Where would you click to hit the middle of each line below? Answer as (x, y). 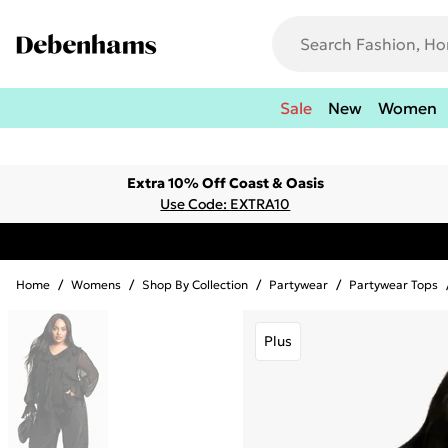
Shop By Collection (195, 284)
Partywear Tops (393, 284)
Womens (96, 284)
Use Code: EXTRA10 (225, 204)
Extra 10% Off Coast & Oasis (225, 183)
